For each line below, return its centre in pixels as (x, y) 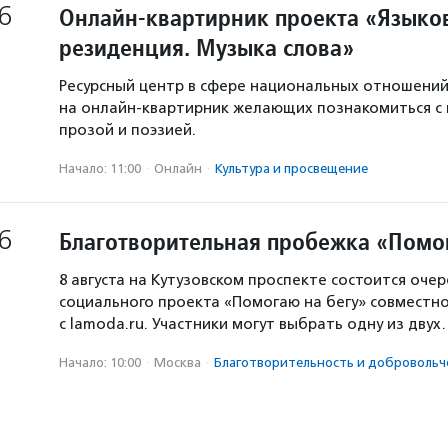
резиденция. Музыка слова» (206, 47)
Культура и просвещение (291, 168)
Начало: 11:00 (100, 168)
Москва (177, 362)
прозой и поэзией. (127, 130)
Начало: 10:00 (100, 362)
